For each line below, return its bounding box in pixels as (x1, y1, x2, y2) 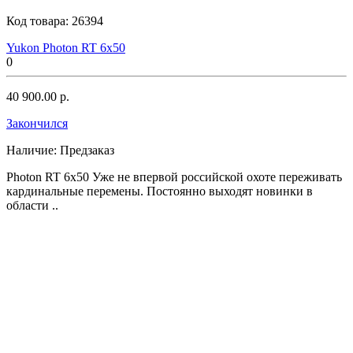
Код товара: (6, 13, 72, 28)
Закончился (6, 116, 68, 130)
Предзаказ (60, 143, 114, 157)
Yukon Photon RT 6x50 (6, 40, 125, 54)
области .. (6, 198, 58, 212)
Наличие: (6, 143, 57, 157)
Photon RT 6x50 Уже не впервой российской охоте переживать (6, 169, 342, 184)
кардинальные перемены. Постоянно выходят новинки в (6, 184, 313, 198)
